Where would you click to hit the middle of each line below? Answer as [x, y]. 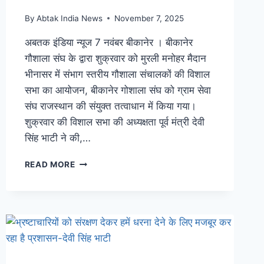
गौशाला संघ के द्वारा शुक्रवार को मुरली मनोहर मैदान [115, 58]
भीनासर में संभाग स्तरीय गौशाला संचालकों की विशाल [117, 74]
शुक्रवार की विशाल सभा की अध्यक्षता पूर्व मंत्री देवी [114, 122]
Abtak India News [69, 18]
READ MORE [50, 164]
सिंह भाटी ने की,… [57, 138]
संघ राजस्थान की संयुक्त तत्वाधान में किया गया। [110, 106]
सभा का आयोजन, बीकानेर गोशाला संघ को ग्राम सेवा [118, 90]
